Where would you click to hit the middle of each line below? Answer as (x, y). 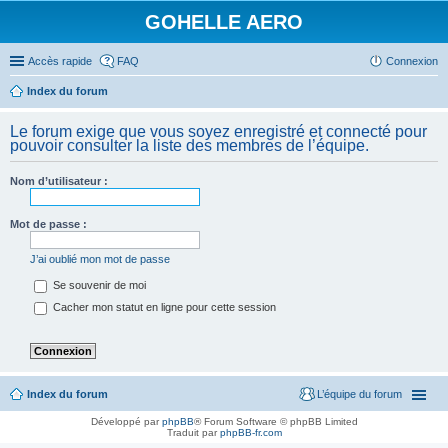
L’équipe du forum (359, 394)
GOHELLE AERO (224, 22)
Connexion (412, 61)
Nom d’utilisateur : (59, 181)
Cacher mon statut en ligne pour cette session (163, 307)
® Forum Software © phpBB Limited (275, 422)
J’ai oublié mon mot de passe (100, 259)
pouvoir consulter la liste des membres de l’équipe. (189, 145)
